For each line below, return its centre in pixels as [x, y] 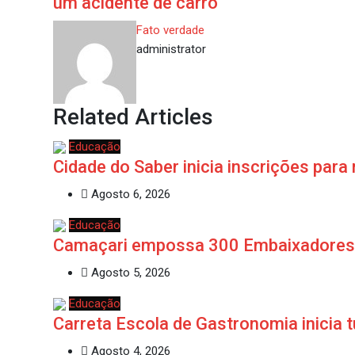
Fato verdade [170, 30]
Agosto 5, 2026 [129, 272]
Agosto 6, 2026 [129, 194]
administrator [171, 49]
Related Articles [133, 116]
